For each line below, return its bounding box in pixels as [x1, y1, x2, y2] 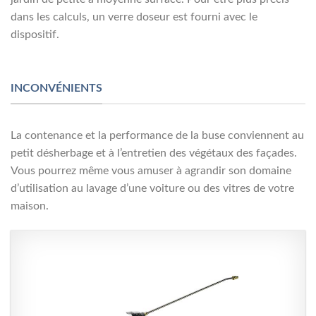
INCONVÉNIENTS [11, 83, 102, 95]
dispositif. [11, 29, 59, 41]
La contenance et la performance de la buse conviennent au [11, 129, 304, 141]
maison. [11, 200, 49, 212]
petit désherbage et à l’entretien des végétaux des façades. [11, 147, 297, 159]
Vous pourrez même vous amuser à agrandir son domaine [11, 164, 291, 176]
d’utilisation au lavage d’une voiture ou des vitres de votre [11, 182, 294, 194]
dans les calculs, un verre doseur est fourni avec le [11, 11, 257, 23]
